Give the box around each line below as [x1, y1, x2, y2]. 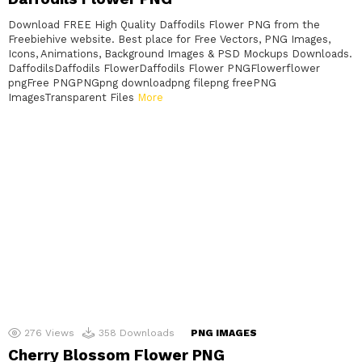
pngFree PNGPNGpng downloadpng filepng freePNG [8, 77, 276, 90]
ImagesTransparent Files [8, 91, 137, 104]
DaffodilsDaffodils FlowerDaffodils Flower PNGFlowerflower [8, 62, 320, 75]
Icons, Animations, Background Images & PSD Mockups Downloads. [8, 48, 352, 61]
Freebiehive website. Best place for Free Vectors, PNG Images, [8, 33, 330, 46]
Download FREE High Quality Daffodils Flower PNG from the [8, 19, 320, 32]
